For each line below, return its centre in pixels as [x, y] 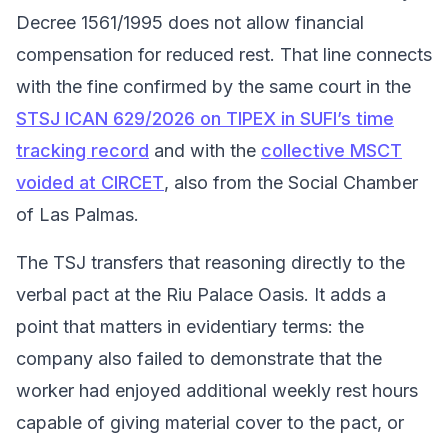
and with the [205, 150]
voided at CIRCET [90, 182]
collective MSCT [331, 150]
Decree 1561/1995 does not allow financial [190, 22]
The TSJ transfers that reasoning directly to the [210, 262]
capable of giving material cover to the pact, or [210, 422]
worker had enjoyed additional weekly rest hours [217, 390]
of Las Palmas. [77, 214]
